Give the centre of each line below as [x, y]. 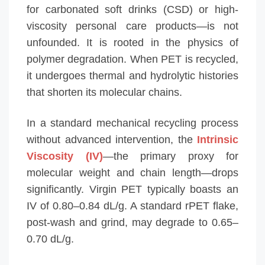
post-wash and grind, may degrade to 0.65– [132, 222]
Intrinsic [218, 139]
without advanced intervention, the [112, 139]
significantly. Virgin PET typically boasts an [132, 189]
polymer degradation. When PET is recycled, [132, 59]
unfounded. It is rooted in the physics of [132, 42]
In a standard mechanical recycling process [132, 123]
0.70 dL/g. [50, 239]
